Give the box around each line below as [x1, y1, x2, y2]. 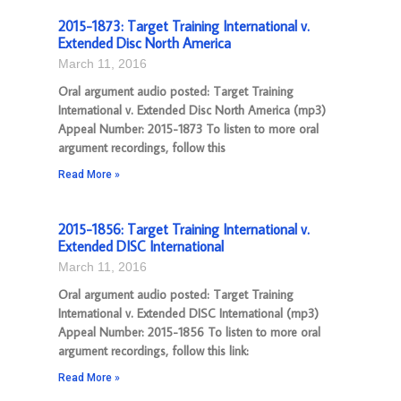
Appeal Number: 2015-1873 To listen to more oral [58, 121, 319, 137]
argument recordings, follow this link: [58, 343, 249, 359]
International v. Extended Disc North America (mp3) [58, 102, 326, 118]
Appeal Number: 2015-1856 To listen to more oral [58, 324, 320, 340]
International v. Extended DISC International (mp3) [58, 305, 319, 321]
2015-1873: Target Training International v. [58, 17, 310, 35]
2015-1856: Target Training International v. [58, 220, 310, 238]
